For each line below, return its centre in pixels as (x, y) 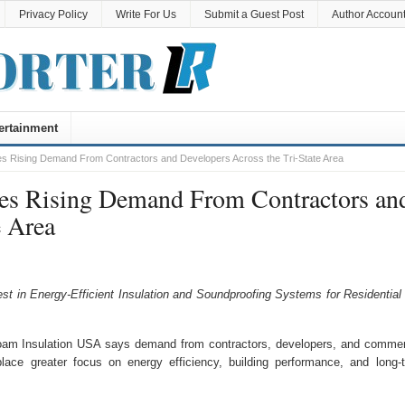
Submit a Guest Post (254, 14)
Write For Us (146, 14)
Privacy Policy (53, 14)
